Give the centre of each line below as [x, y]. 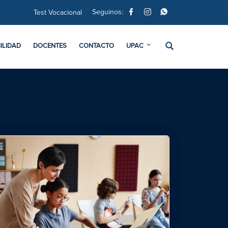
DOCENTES [50, 46]
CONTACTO [96, 46]
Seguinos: [108, 12]
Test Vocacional [58, 13]
